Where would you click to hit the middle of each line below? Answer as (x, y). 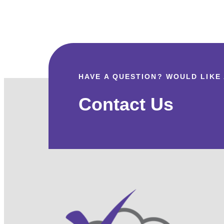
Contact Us (126, 104)
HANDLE (57, 8)
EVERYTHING (65, 14)
